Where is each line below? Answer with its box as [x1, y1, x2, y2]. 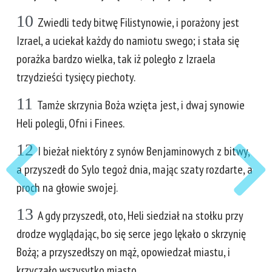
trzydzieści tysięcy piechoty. [16, 69, 135, 85]
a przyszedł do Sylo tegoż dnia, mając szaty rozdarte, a [16, 161, 253, 177]
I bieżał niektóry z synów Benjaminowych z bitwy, [38, 143, 250, 159]
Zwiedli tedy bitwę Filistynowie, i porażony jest [38, 15, 239, 30]
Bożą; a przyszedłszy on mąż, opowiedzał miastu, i [16, 244, 230, 260]
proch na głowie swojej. [16, 180, 118, 195]
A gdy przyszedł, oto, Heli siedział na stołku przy [38, 208, 243, 223]
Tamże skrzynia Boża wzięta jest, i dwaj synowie [37, 97, 245, 113]
